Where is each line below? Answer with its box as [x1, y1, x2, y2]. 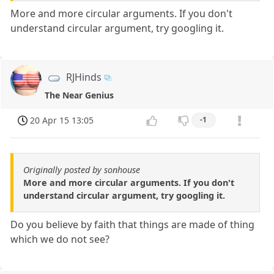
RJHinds [66, 70, 102, 84]
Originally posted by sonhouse [23, 163, 140, 176]
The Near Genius [45, 89, 114, 102]
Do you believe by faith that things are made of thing [10, 217, 255, 231]
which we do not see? [10, 232, 110, 246]
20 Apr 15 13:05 [30, 114, 94, 127]
